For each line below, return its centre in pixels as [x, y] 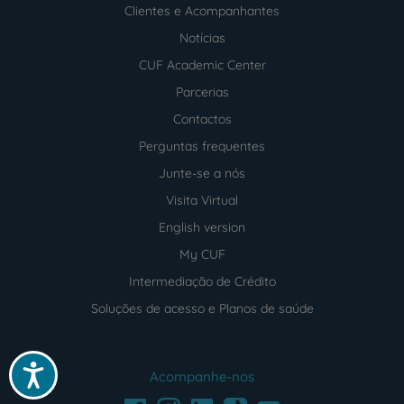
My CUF [202, 254]
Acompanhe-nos [202, 376]
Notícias [202, 37]
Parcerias [202, 92]
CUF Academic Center [202, 64]
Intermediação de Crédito [202, 281]
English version [202, 227]
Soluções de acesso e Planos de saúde [202, 308]
